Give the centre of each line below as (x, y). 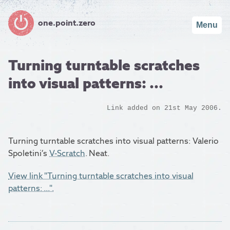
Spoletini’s (29, 154)
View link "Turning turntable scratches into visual (101, 176)
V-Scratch (67, 154)
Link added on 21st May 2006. (164, 108)
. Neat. (97, 154)
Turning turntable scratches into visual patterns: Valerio (113, 141)
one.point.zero (67, 23)
